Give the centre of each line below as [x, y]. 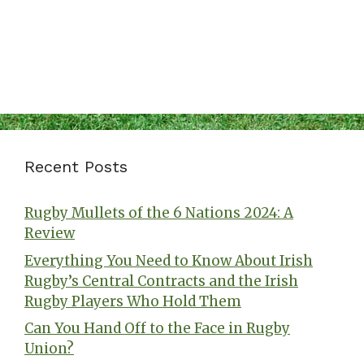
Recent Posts [76, 167]
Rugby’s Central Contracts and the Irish [161, 281]
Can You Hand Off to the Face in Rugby [157, 329]
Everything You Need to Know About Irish [169, 260]
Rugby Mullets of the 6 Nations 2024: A [159, 213]
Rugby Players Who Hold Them [133, 301]
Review [50, 234]
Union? [49, 349]
